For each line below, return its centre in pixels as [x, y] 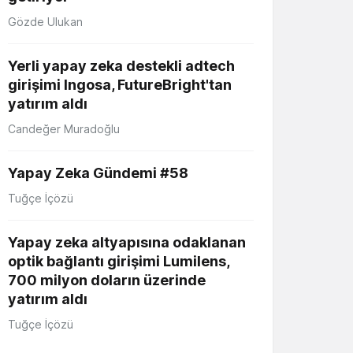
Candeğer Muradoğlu [64, 128]
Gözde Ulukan [45, 21]
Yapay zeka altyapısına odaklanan [127, 242]
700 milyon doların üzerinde [107, 280]
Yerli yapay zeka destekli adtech [121, 65]
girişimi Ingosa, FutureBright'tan [120, 84]
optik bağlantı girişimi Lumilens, [119, 261]
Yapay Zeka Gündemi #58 [98, 173]
